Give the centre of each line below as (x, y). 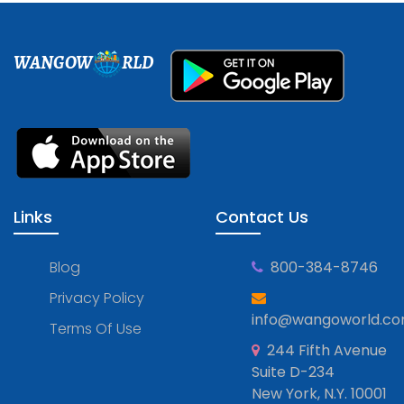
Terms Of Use (96, 329)
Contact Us (262, 217)
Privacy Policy (97, 298)
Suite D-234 (293, 372)
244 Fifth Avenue (325, 350)
